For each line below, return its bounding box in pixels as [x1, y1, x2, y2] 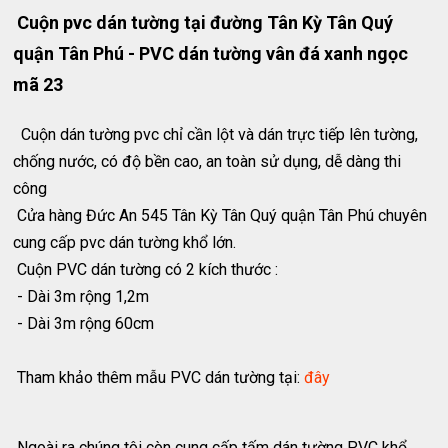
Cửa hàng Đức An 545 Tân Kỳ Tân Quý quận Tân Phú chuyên [13, 205, 428, 225]
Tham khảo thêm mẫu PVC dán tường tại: [13, 367, 305, 387]
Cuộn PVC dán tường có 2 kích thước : [13, 259, 283, 279]
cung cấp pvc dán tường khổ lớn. [13, 232, 237, 252]
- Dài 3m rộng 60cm [13, 313, 155, 333]
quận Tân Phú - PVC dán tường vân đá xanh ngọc [13, 43, 409, 65]
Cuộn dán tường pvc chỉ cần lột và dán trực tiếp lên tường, [17, 124, 419, 144]
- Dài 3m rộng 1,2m [13, 286, 154, 306]
